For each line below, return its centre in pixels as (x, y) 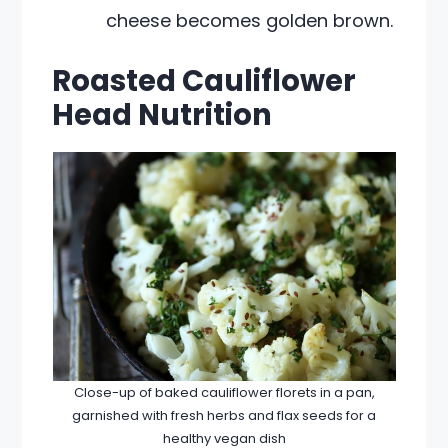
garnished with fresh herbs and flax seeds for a (224, 415)
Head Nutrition (162, 115)
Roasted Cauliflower (204, 81)
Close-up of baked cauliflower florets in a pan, (224, 392)
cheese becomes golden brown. (250, 20)
